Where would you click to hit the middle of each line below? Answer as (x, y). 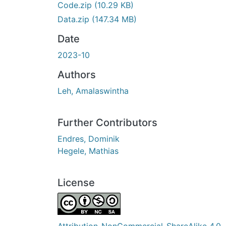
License (76, 182)
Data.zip (75, 19)
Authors (77, 74)
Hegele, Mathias (88, 151)
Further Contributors (107, 122)
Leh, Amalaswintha (93, 91)
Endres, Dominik (89, 138)
